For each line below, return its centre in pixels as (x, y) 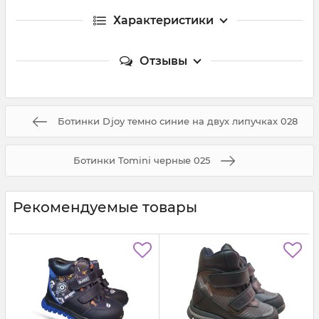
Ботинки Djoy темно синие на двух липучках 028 (177, 121)
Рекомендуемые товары (105, 208)
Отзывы (163, 61)
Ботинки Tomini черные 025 (142, 161)
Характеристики (163, 21)
